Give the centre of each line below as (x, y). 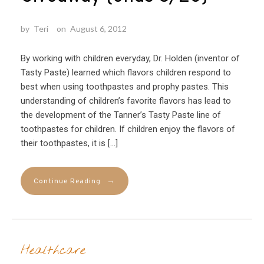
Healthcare (53, 251)
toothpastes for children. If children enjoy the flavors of (128, 129)
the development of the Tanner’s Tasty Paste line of (121, 115)
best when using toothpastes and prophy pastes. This (125, 86)
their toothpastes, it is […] (69, 143)
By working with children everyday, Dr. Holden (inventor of (130, 58)
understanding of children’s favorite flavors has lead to (126, 100)
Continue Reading (67, 181)
